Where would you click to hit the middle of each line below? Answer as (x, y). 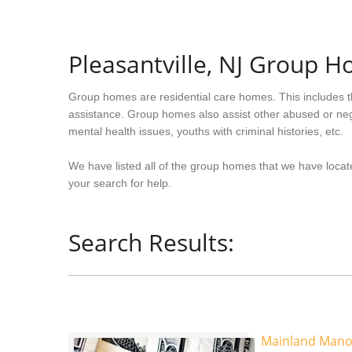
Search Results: (151, 242)
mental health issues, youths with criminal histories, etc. (206, 131)
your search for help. (120, 183)
